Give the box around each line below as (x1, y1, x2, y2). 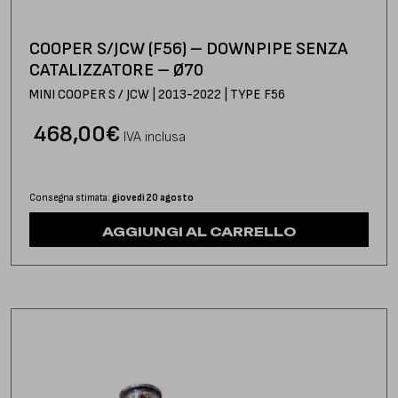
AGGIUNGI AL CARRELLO (102, 224, 296, 240)
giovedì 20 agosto (112, 192, 194, 204)
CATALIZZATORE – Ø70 (29, 60, 203, 82)
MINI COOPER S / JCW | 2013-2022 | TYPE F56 (29, 86, 285, 104)
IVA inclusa (123, 129, 186, 147)
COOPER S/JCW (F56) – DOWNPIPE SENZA (29, 38, 347, 60)
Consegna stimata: (29, 192, 112, 204)
